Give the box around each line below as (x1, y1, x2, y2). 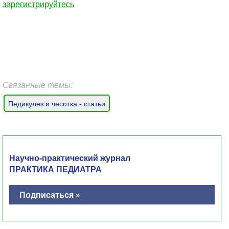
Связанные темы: (3, 79, 73, 90)
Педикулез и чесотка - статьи (8, 98, 105, 108)
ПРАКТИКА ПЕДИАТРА (9, 163, 102, 175)
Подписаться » (19, 189, 80, 200)
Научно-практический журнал (9, 152, 130, 164)
